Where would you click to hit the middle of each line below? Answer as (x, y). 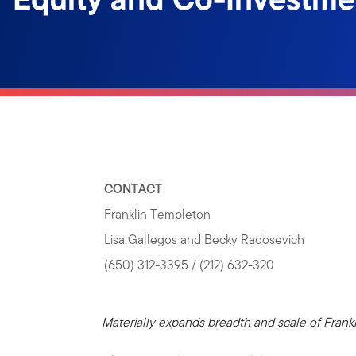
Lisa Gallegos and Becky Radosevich (205, 240)
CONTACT (133, 189)
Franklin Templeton (158, 214)
